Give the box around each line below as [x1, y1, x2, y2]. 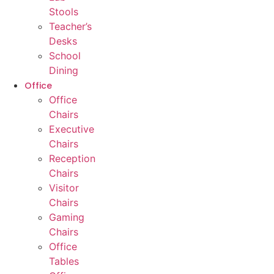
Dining [49, 64, 78, 77]
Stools [49, 6, 78, 18]
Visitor [49, 182, 79, 194]
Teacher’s [49, 20, 92, 33]
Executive [49, 123, 94, 136]
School [49, 50, 81, 62]
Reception [49, 152, 95, 165]
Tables [49, 255, 79, 268]
